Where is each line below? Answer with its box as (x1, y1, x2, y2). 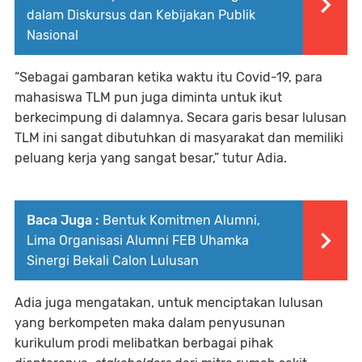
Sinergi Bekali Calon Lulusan (27, 253, 199, 269)
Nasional (27, 27, 78, 44)
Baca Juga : (27, 213, 99, 229)
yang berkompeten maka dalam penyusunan (15, 315, 285, 331)
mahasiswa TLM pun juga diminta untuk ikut (15, 90, 282, 106)
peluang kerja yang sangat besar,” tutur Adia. (15, 150, 287, 166)
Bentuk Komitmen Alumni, (103, 213, 260, 229)
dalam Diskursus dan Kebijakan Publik (27, 7, 255, 23)
